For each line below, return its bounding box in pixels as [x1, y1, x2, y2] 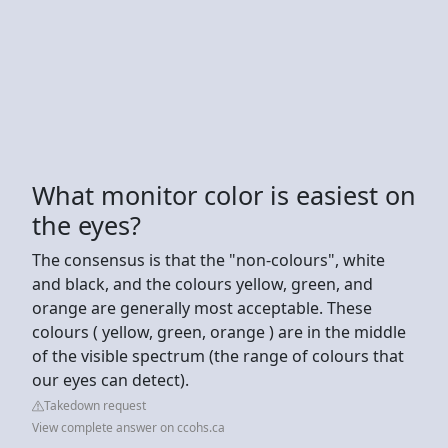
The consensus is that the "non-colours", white [32, 248, 385, 271]
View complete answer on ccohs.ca [32, 418, 225, 436]
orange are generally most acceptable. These [32, 296, 372, 319]
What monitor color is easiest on [32, 177, 416, 212]
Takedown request [44, 396, 146, 414]
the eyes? [32, 207, 141, 242]
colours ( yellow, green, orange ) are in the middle [32, 320, 406, 343]
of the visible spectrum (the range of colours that [32, 344, 404, 367]
